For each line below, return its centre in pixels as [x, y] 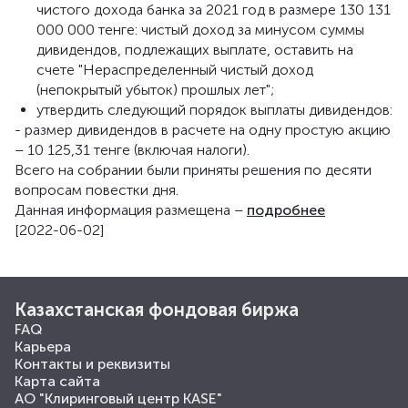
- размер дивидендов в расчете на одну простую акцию [203, 130]
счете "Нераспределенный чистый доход [175, 70]
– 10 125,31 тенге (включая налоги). [132, 150]
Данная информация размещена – [131, 210]
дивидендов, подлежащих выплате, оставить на [195, 50]
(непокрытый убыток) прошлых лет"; [155, 90]
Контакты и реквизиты [92, 364]
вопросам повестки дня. [97, 190]
